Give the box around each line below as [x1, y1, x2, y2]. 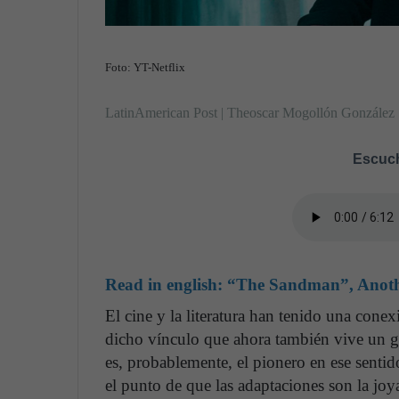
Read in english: [105, 274, 227, 294]
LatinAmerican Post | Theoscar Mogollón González [105, 104, 395, 120]
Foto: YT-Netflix [105, 60, 185, 74]
